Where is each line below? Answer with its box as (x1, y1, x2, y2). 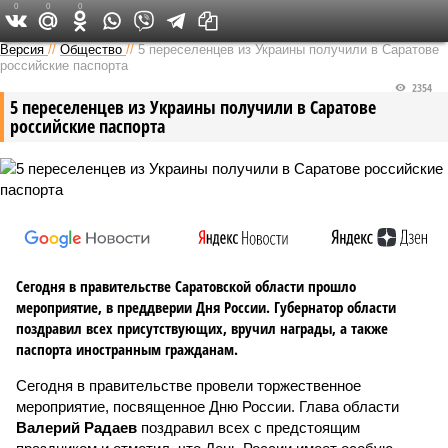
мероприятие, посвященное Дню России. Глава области (16, 398, 399, 415)
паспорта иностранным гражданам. (16, 339, 238, 359)
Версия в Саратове (154, 10, 260, 30)
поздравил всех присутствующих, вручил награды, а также (16, 318, 388, 338)
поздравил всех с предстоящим (137, 419, 360, 436)
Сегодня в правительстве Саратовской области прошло (16, 276, 356, 296)
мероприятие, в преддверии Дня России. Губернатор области (16, 297, 396, 317)
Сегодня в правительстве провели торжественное (16, 377, 361, 394)
